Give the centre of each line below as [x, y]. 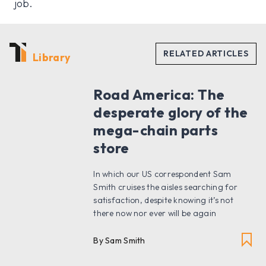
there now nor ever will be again [155, 213]
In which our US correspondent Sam [162, 174]
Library [52, 57]
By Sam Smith [119, 240]
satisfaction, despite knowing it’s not [163, 200]
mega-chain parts [156, 130]
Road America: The [159, 94]
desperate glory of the [171, 112]
